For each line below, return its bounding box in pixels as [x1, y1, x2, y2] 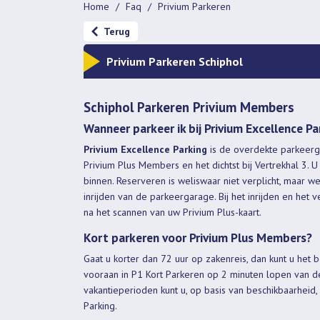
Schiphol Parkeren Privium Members [84, 98, 294, 116]
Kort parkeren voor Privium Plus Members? [84, 229, 312, 246]
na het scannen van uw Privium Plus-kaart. [84, 205, 261, 219]
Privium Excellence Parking [84, 142, 207, 156]
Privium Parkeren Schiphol [106, 54, 243, 69]
